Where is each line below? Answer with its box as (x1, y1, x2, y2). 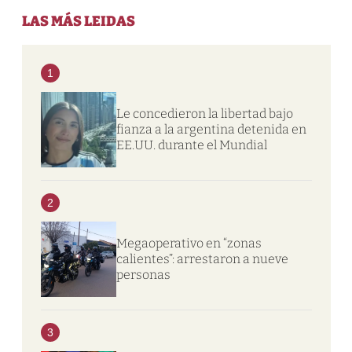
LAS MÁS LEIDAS (21, 12, 135, 30)
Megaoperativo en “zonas (115, 235, 262, 251)
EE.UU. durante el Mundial (115, 137, 267, 152)
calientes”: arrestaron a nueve (115, 251, 288, 266)
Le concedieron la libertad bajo (115, 105, 293, 121)
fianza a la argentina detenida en (115, 121, 306, 137)
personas (115, 266, 170, 282)
